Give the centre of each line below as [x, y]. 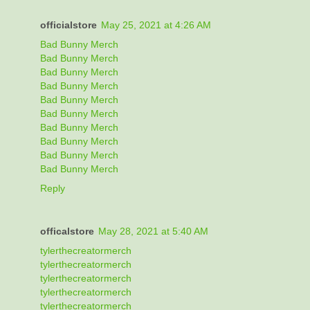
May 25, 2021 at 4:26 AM [156, 25]
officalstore [67, 231]
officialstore [69, 25]
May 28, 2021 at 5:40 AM [153, 231]
